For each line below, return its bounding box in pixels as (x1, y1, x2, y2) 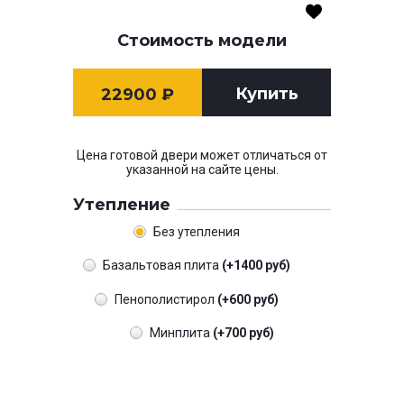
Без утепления (152, 225, 240, 240)
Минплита (150, 326, 213, 341)
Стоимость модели (117, 30, 287, 50)
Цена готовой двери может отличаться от (77, 147, 327, 162)
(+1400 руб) (221, 258, 290, 273)
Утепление (73, 194, 170, 215)
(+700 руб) (213, 326, 274, 341)
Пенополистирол (114, 291, 217, 307)
